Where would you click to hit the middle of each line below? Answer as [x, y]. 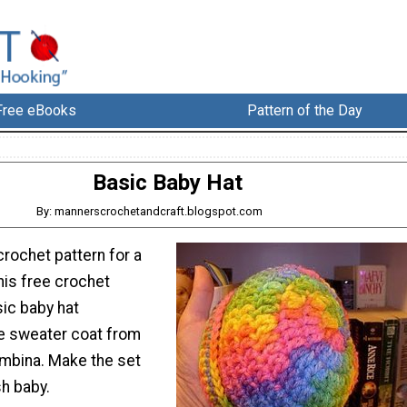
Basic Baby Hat [167, 183]
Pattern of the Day [305, 111]
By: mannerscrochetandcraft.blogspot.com [150, 212]
